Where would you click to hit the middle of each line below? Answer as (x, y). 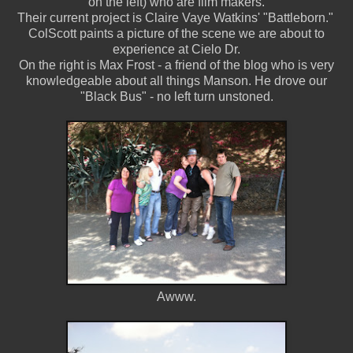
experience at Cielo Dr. (176, 49)
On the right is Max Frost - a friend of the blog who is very (176, 65)
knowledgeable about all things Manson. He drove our (176, 80)
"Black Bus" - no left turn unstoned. (176, 96)
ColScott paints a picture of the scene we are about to (176, 33)
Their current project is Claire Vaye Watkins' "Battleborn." (176, 17)
